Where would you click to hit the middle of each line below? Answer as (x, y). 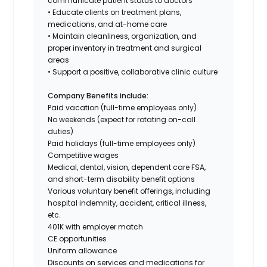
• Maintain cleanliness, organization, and (122, 36)
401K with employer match (96, 226)
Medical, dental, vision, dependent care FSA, (127, 167)
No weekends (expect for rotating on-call (122, 119)
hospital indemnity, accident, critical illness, (127, 203)
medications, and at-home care (108, 24)
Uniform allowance (83, 250)
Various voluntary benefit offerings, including (129, 191)
